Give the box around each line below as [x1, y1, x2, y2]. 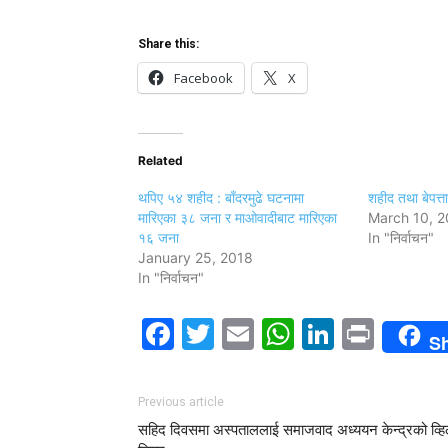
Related [138, 153, 183, 168]
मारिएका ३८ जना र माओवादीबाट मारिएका [138, 209, 337, 226]
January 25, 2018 [138, 249, 253, 266]
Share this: [138, 37, 199, 51]
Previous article [138, 395, 224, 409]
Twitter [214, 314, 322, 353]
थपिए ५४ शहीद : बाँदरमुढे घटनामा [138, 189, 304, 206]
